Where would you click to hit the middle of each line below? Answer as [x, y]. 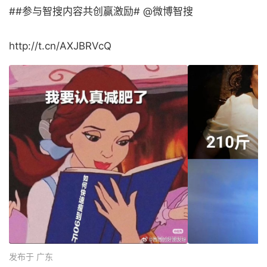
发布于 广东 [31, 257]
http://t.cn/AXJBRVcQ [60, 46]
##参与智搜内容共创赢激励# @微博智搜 [101, 11]
